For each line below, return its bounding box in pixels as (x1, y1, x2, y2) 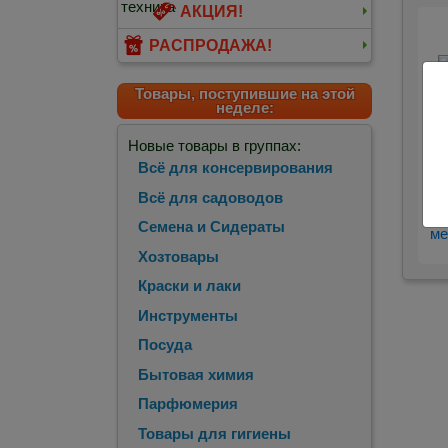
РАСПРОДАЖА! (149, 37, 272, 55)
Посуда (138, 336, 192, 354)
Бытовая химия (138, 365, 254, 383)
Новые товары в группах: (128, 137, 301, 155)
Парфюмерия (138, 395, 238, 413)
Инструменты (138, 306, 238, 324)
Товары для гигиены (138, 424, 291, 442)
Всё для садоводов (138, 188, 283, 206)
